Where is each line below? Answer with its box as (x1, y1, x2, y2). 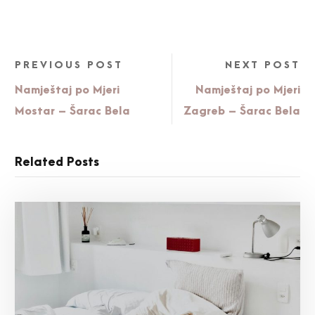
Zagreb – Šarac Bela (184, 105, 300, 118)
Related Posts (15, 156, 99, 169)
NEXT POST (225, 60, 300, 71)
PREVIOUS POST (15, 60, 123, 71)
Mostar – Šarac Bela (15, 105, 130, 118)
